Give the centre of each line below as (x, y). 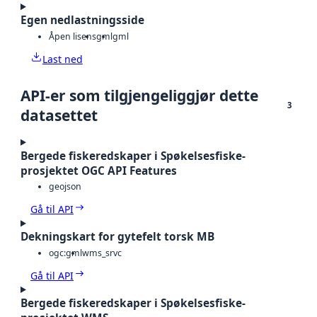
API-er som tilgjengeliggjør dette (139, 95)
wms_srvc (102, 253)
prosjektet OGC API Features (99, 171)
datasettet (59, 115)
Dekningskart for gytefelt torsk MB (117, 237)
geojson (65, 187)
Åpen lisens (73, 36)
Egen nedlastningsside (82, 21)
